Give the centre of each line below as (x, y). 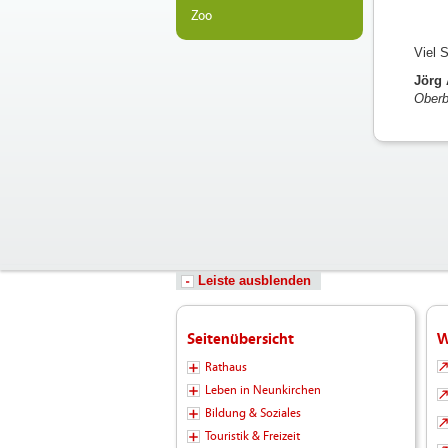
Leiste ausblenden (254, 280)
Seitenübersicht (240, 338)
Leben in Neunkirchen (262, 389)
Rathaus (225, 366)
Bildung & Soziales (252, 412)
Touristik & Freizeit (252, 435)
